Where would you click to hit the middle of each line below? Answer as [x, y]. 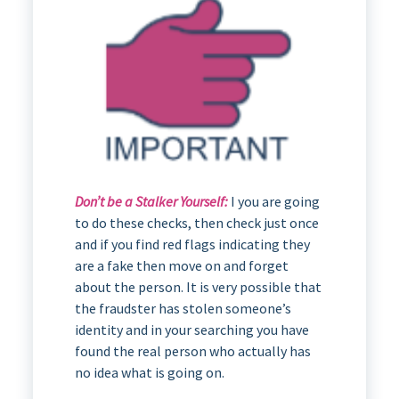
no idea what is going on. [149, 373]
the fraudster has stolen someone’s [183, 309]
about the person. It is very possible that [198, 287]
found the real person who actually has [192, 351]
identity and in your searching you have [191, 330]
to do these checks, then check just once [196, 223]
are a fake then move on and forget [181, 266]
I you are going [273, 202]
